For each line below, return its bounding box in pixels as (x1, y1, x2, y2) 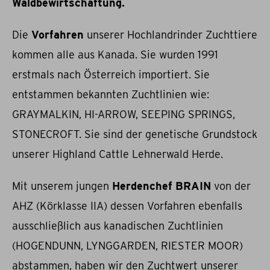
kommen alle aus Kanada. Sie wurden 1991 (12, 48, 218, 61)
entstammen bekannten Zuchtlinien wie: (12, 88, 209, 101)
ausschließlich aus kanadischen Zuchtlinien (12, 219, 223, 233)
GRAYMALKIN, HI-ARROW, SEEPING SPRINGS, (12, 108, 235, 121)
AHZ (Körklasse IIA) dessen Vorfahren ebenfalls (12, 199, 242, 213)
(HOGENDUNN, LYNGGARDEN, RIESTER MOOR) (12, 239, 243, 253)
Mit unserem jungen (12, 180, 112, 193)
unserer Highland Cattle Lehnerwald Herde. (12, 148, 223, 161)
